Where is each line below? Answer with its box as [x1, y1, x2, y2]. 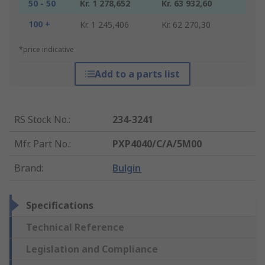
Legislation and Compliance [26, 243, 158, 256]
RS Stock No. [14, 113, 69, 127]
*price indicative [19, 44, 74, 55]
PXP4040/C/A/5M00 [112, 137, 202, 151]
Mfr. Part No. [14, 137, 69, 151]
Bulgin [112, 161, 141, 175]
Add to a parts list [94, 67, 180, 81]
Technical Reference [26, 221, 124, 234]
